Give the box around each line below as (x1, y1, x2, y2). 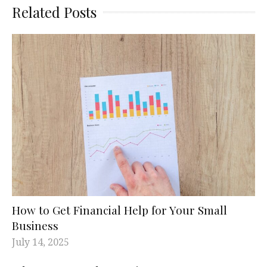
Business (12, 218, 58, 234)
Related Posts (12, 2, 97, 22)
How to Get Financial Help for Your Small (12, 202, 227, 218)
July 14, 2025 (12, 235, 69, 249)
